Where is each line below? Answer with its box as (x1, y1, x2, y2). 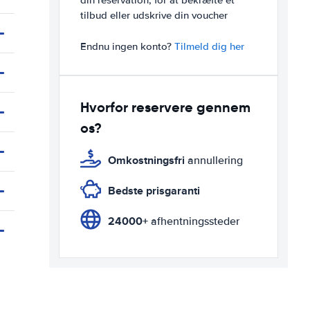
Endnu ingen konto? (80, 40, 174, 53)
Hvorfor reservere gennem (80, 98, 250, 116)
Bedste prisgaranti (108, 183, 200, 199)
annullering (185, 154, 243, 167)
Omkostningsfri (108, 152, 185, 168)
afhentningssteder (148, 215, 239, 228)
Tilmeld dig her (174, 40, 244, 53)
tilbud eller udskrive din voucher (80, 9, 228, 21)
